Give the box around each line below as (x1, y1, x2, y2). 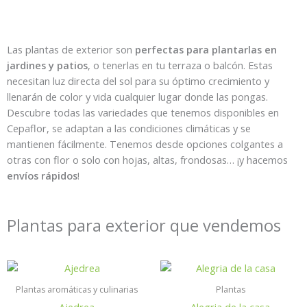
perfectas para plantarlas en (135, 42, 277, 56)
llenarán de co (7, 90, 71, 103)
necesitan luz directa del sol (7, 74, 135, 88)
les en (253, 106, 279, 119)
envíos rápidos (7, 169, 77, 182)
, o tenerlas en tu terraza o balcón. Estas (88, 58, 273, 72)
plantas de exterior (25, 42, 113, 56)
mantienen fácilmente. (7, 137, 107, 151)
